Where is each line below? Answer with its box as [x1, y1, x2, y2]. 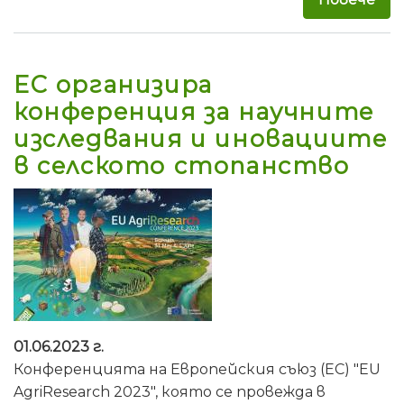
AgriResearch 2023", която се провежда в [14, 383, 326, 401]
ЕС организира [14, 70, 213, 99]
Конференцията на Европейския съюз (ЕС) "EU [14, 361, 381, 379]
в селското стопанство [14, 151, 350, 180]
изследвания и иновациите [14, 124, 388, 153]
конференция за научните [14, 97, 374, 126]
